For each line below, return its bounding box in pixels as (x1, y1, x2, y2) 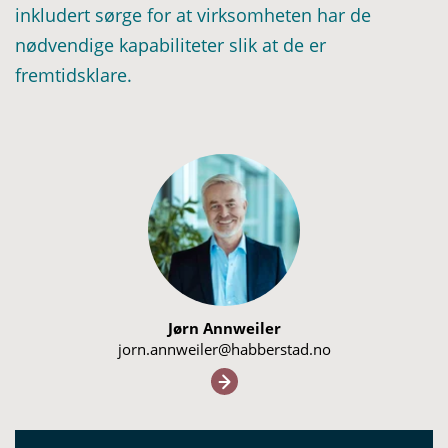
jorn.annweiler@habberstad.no (117, 339, 331, 360)
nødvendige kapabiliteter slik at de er (15, 33, 326, 58)
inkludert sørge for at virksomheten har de (15, 3, 371, 28)
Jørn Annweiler (167, 318, 281, 339)
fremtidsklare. (15, 63, 132, 88)
